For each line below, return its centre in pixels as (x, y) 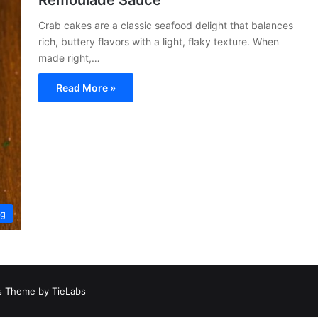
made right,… (69, 58)
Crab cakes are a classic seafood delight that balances (166, 25)
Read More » (86, 88)
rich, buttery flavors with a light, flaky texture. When (159, 42)
